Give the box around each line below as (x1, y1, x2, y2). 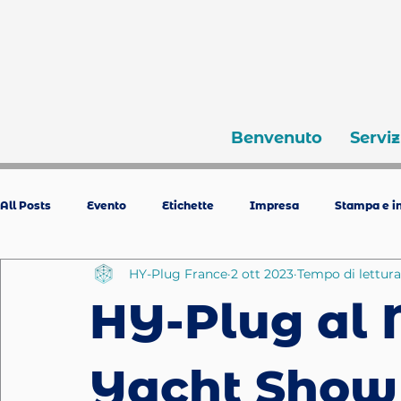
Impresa (250, 198, 299, 212)
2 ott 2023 (231, 265, 294, 282)
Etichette (162, 198, 214, 212)
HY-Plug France (129, 265, 227, 282)
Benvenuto (230, 128, 322, 148)
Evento (87, 198, 126, 212)
